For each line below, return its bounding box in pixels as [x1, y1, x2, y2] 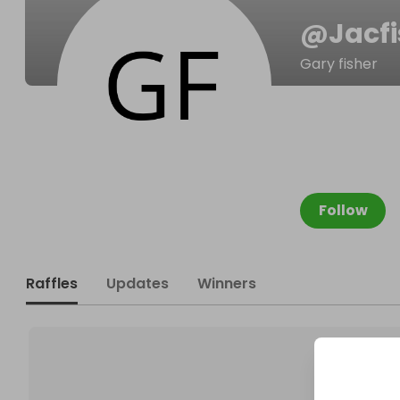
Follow [318, 200, 368, 221]
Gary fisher [300, 54, 378, 74]
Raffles [26, 273, 78, 294]
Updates [106, 273, 169, 294]
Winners [197, 273, 256, 294]
